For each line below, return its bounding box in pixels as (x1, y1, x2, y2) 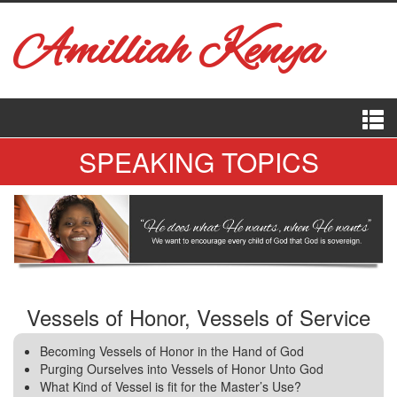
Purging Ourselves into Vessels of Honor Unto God (40, 359, 323, 378)
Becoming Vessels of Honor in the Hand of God (40, 341, 304, 360)
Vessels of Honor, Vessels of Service (27, 300, 370, 332)
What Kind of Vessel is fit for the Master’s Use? (40, 377, 301, 395)
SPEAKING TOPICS (78, 143, 319, 181)
